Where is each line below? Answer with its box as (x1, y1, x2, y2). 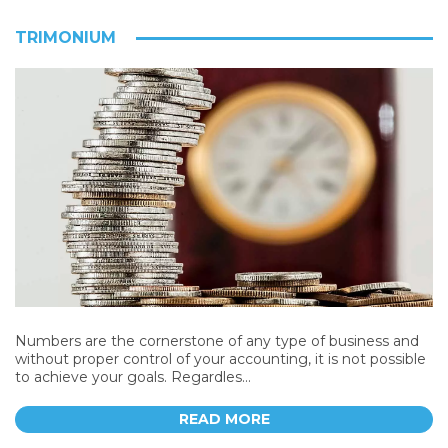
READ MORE (178, 409, 270, 428)
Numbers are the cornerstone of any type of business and (15, 331, 419, 350)
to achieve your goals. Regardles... (15, 367, 251, 386)
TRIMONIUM (15, 27, 116, 47)
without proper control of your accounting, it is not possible (15, 349, 426, 368)
